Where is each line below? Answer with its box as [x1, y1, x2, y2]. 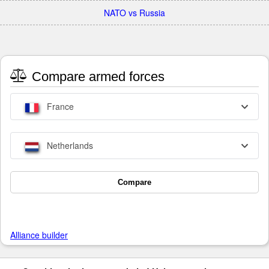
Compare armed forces [28, 69, 165, 85]
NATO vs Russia [104, 7, 165, 19]
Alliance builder [10, 229, 68, 241]
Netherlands [44, 139, 93, 152]
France [44, 100, 74, 113]
